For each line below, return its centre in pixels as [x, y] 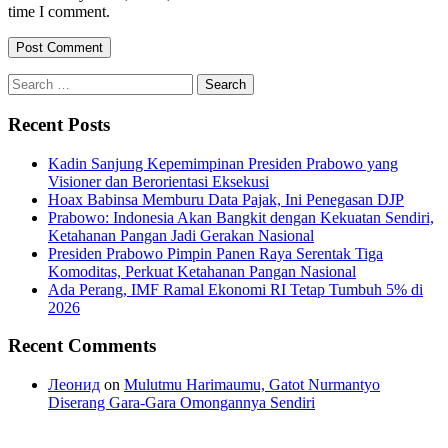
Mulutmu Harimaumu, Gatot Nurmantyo [252, 385]
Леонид [74, 385]
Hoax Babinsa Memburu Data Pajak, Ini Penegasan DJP [226, 199]
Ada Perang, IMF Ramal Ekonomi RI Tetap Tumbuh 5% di [235, 289]
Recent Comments [82, 346]
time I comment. [59, 12]
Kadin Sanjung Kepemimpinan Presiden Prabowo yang [223, 163]
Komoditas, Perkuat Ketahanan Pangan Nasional [202, 271]
